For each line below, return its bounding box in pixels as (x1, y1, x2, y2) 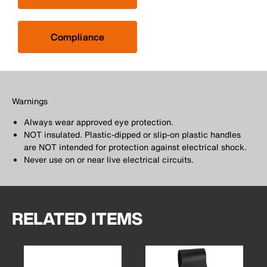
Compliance (50, 30, 105, 45)
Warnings (12, 95, 48, 108)
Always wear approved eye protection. (24, 116, 173, 129)
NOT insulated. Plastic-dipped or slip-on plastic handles (24, 128, 241, 141)
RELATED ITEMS (12, 206, 142, 231)
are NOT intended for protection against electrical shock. (24, 141, 247, 154)
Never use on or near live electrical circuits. (24, 153, 194, 166)
